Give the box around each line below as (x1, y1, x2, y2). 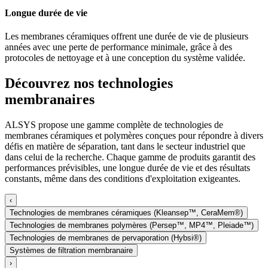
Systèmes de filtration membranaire (10, 246, 133, 255)
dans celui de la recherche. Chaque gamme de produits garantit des (5, 152, 255, 163)
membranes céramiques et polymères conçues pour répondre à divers (5, 130, 263, 141)
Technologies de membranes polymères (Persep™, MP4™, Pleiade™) (10, 221, 254, 230)
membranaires (5, 92, 95, 108)
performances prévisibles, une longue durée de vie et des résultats (5, 163, 250, 173)
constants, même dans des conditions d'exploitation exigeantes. (5, 173, 240, 184)
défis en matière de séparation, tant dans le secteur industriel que (5, 141, 245, 152)
